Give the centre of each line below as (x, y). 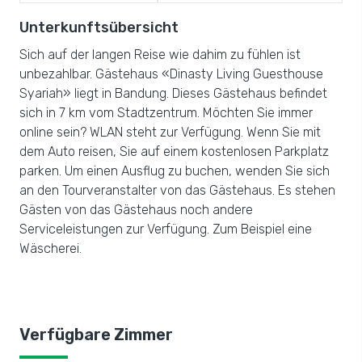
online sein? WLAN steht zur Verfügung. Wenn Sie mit (170, 132)
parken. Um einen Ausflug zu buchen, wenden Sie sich (175, 171)
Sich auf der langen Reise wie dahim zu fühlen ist (160, 55)
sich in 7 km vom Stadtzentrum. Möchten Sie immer (166, 113)
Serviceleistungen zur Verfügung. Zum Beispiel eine (166, 229)
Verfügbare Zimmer (96, 335)
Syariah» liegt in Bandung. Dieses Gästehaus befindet (173, 93)
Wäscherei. (51, 248)
